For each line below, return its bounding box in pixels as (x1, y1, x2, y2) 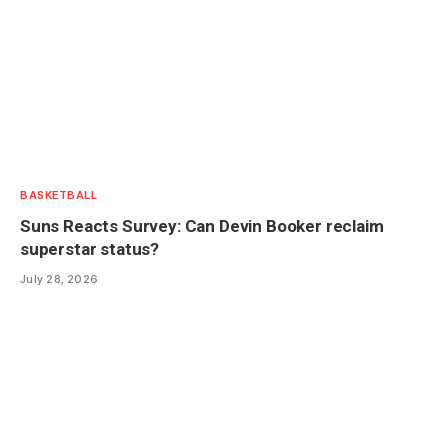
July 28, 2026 (20, 271, 99, 286)
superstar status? (20, 238, 160, 259)
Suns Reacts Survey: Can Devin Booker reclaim (20, 215, 384, 236)
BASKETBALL (20, 187, 98, 202)
